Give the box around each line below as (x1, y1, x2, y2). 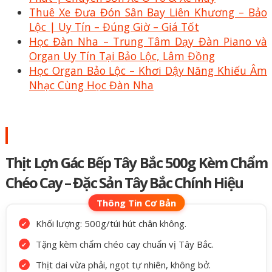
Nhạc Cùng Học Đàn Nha (29, 77, 154, 92)
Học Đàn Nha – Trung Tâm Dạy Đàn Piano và (29, 33, 267, 49)
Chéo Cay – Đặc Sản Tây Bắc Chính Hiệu (5, 172, 243, 193)
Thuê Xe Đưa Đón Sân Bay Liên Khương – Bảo (29, 4, 267, 19)
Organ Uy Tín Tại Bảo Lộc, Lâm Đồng (29, 48, 215, 63)
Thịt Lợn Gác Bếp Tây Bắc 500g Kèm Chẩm (5, 152, 267, 173)
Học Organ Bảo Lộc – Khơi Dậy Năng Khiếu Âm (29, 63, 267, 78)
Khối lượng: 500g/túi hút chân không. (35, 217, 186, 230)
